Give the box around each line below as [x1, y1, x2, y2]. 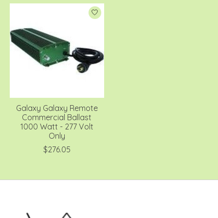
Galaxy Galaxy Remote [16, 103, 98, 113]
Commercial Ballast [22, 112, 92, 122]
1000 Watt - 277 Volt [20, 121, 93, 131]
